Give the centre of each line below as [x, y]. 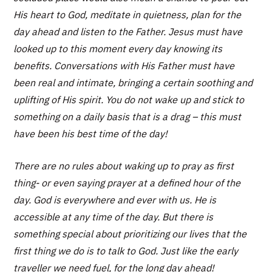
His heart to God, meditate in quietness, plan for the [127, 14]
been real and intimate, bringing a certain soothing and [133, 82]
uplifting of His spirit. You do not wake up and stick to [129, 99]
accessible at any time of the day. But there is [114, 216]
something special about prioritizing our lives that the [130, 233]
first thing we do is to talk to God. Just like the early [126, 250]
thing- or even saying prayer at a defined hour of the [127, 182]
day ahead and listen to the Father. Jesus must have [128, 31]
